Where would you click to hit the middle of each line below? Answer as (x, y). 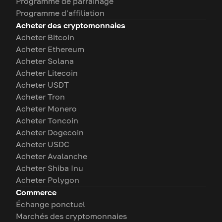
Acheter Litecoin (47, 73)
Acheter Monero (46, 109)
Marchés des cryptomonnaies (71, 216)
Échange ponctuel (51, 204)
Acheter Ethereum (50, 49)
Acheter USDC (43, 144)
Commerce (36, 192)
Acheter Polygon (48, 180)
